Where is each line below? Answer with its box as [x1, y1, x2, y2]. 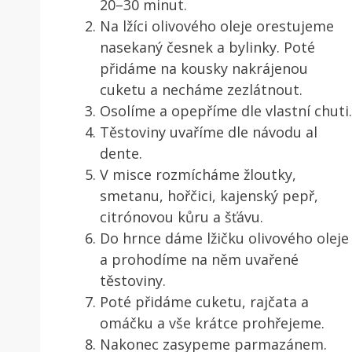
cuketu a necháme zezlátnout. [100, 79, 302, 99]
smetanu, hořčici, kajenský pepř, [100, 185, 318, 205]
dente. [100, 143, 142, 163]
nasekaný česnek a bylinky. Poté [100, 37, 315, 57]
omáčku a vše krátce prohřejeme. [100, 313, 324, 332]
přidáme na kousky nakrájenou [100, 58, 308, 78]
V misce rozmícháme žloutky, [100, 164, 296, 184]
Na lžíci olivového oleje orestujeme [100, 16, 334, 35]
